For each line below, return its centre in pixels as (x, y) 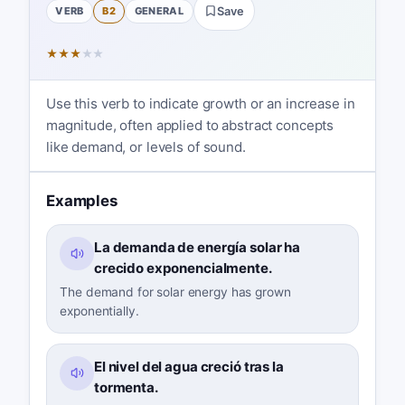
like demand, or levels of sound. (146, 146)
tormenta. (126, 388)
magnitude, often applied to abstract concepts (190, 125)
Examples (81, 201)
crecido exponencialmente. (183, 268)
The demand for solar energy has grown (175, 292)
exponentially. (99, 311)
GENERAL (159, 10)
